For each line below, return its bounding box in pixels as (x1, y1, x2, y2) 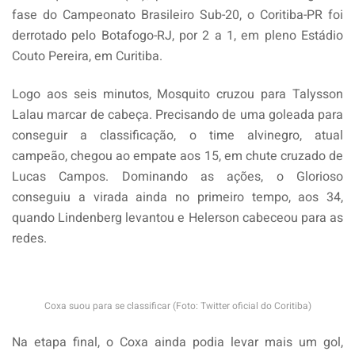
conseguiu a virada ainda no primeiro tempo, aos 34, (12, 187, 343, 207)
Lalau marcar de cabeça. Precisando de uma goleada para (12, 105, 343, 124)
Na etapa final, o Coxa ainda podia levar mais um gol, (12, 332, 343, 352)
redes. (12, 228, 47, 248)
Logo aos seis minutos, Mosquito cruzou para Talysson (12, 84, 343, 104)
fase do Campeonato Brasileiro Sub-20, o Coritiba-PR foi (12, 5, 343, 25)
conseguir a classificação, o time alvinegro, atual (12, 125, 343, 145)
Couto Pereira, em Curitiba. (12, 46, 162, 66)
